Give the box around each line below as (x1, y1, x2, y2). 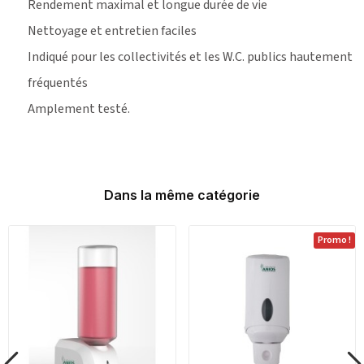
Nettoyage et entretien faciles (28, 21, 197, 40)
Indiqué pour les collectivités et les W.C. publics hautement (28, 47, 353, 66)
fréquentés (28, 73, 88, 92)
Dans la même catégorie (104, 186, 260, 203)
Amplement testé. (28, 99, 130, 118)
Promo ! (318, 232, 351, 247)
